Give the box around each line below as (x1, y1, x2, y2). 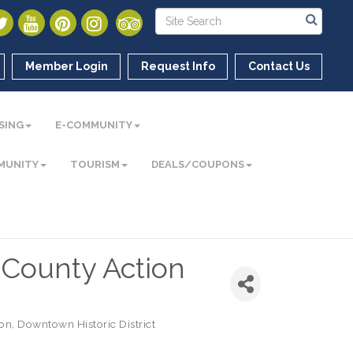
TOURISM (70, 158, 121, 170)
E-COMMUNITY (55, 119, 133, 131)
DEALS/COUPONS (151, 158, 245, 170)
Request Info (141, 60, 216, 72)
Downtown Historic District (17, 318, 156, 330)
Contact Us (248, 60, 310, 72)
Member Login (25, 60, 109, 72)
